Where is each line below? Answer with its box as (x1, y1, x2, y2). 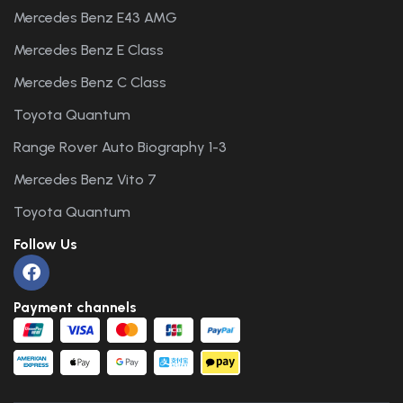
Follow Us (13, 235, 77, 253)
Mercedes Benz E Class (13, 40, 164, 58)
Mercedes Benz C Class (13, 73, 166, 91)
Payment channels (13, 298, 137, 316)
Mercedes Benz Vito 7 (13, 170, 157, 188)
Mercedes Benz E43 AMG (13, 8, 177, 26)
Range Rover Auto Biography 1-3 (13, 138, 227, 156)
